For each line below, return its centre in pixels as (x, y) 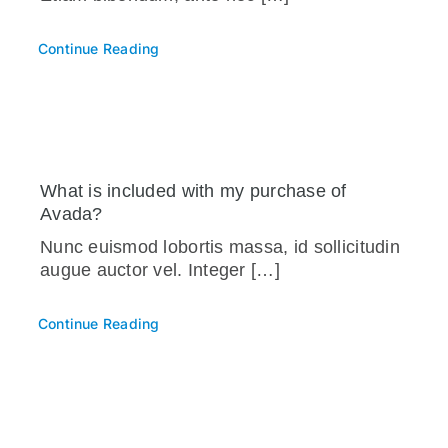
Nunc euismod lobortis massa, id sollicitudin (219, 246)
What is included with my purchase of (193, 190)
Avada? (71, 213)
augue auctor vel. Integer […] (159, 269)
